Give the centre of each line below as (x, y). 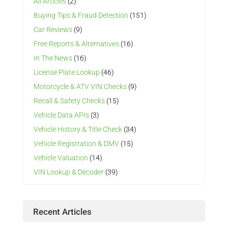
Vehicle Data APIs (61, 115)
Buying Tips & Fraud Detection (81, 16)
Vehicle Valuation (61, 158)
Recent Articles (62, 212)
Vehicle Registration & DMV (76, 144)
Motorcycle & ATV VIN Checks (80, 87)
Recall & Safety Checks (69, 101)
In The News (53, 58)
